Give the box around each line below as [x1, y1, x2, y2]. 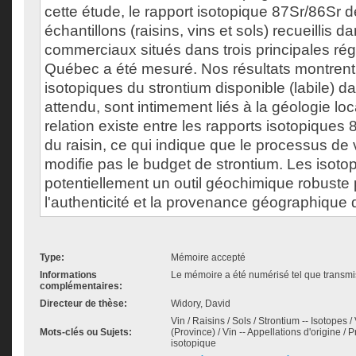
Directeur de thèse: [40, 298, 127, 309]
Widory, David [171, 298, 230, 309]
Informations [40, 269, 97, 281]
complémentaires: [40, 281, 122, 292]
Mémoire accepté [171, 252, 246, 263]
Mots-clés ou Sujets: [40, 327, 132, 338]
